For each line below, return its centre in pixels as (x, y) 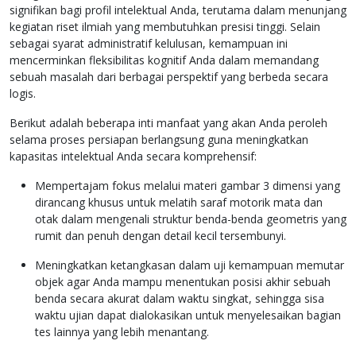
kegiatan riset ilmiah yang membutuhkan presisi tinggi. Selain (165, 27)
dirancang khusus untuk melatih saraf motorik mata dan (179, 203)
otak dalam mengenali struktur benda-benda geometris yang (191, 219)
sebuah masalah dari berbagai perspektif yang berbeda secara (169, 77)
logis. (23, 94)
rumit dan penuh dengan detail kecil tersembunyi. (161, 236)
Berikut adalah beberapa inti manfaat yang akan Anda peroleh (168, 123)
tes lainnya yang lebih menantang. (122, 332)
